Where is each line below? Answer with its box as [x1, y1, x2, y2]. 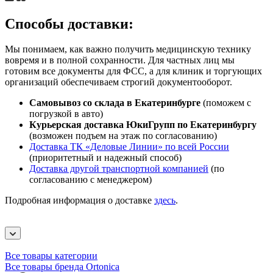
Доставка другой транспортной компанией [29, 163, 208, 174]
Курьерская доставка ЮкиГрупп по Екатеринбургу [29, 119, 257, 130]
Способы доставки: [5, 15, 133, 32]
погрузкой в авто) [29, 108, 103, 119]
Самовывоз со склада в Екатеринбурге [29, 97, 200, 108]
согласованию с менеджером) [29, 174, 152, 185]
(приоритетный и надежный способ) [29, 152, 182, 163]
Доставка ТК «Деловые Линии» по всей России [29, 141, 229, 152]
